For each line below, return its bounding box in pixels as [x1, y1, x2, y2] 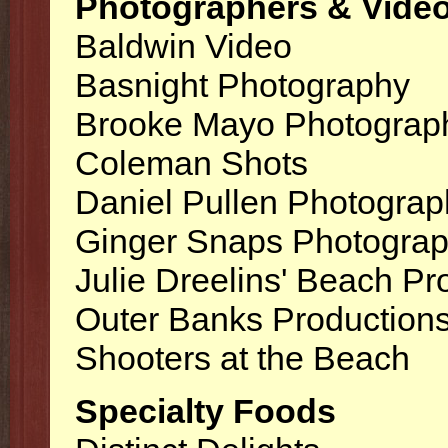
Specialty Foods [75, 392, 336, 430]
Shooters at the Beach [75, 339, 410, 377]
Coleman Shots [75, 144, 308, 182]
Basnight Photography [75, 66, 410, 104]
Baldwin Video [75, 27, 292, 65]
